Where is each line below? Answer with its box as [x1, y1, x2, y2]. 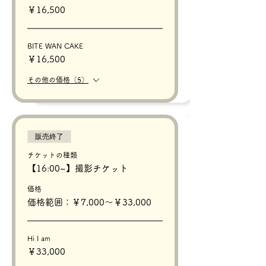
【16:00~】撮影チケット [27, 163, 128, 173]
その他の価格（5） [27, 75, 88, 83]
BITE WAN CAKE [27, 42, 83, 49]
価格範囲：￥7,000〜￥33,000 [27, 197, 151, 207]
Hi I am [27, 234, 50, 242]
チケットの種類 [27, 151, 77, 159]
